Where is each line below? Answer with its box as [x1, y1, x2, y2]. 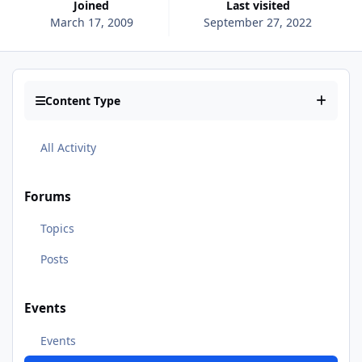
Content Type [45, 93, 120, 109]
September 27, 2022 [204, 14, 313, 30]
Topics [40, 221, 74, 237]
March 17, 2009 [49, 14, 133, 30]
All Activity [40, 139, 96, 155]
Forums [24, 187, 71, 205]
